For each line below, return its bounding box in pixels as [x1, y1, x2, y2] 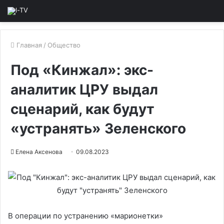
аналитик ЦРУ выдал [10, 81, 158, 98]
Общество [47, 41, 80, 49]
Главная [14, 41, 42, 49]
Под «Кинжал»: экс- [10, 61, 153, 78]
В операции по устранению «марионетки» [8, 211, 163, 220]
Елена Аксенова [15, 148, 62, 155]
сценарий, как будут [10, 100, 154, 117]
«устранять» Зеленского [10, 120, 186, 137]
